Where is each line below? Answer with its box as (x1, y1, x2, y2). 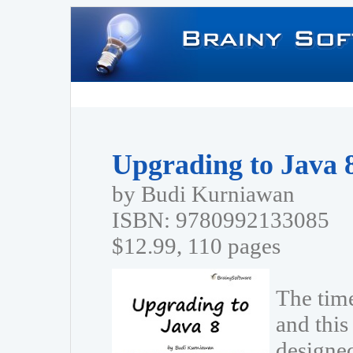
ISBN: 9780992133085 (112, 207, 329, 232)
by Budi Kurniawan (112, 181, 295, 206)
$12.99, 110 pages (112, 233, 281, 258)
